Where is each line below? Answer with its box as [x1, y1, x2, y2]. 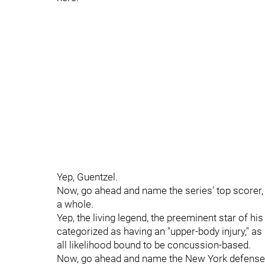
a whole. [57, 198, 93, 210]
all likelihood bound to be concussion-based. [57, 239, 251, 251]
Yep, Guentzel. [57, 171, 118, 183]
